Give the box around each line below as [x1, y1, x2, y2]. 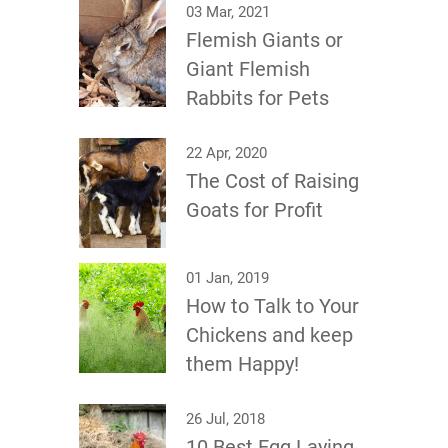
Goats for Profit [186, 197, 323, 222]
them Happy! [186, 351, 299, 376]
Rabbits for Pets [186, 85, 329, 110]
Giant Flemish [186, 56, 310, 81]
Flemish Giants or [186, 27, 343, 52]
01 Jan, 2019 [186, 268, 269, 287]
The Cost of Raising [186, 168, 359, 193]
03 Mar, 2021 [186, 2, 270, 21]
